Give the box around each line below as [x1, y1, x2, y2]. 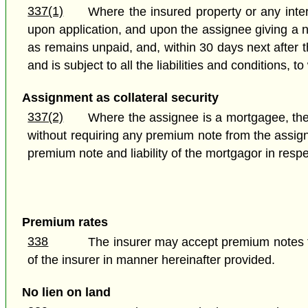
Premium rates [21, 214, 108, 229]
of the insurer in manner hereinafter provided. [27, 253, 276, 267]
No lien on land [21, 285, 111, 300]
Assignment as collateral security [21, 91, 219, 105]
